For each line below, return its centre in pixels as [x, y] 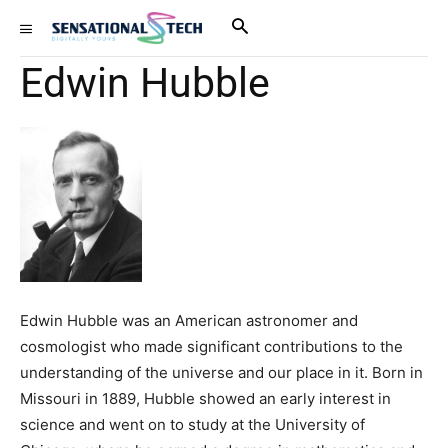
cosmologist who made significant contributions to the [211, 346]
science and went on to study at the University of [192, 424]
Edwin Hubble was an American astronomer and [189, 320]
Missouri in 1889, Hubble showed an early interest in [205, 398]
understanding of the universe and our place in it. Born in [221, 372]
